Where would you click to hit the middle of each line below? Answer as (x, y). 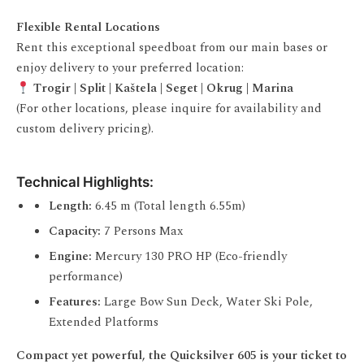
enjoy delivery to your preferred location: (130, 68)
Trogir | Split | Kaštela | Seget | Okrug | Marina (162, 88)
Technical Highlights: (85, 182)
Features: (75, 302)
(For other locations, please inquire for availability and (169, 108)
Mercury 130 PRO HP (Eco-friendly (189, 256)
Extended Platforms (104, 322)
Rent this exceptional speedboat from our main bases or (172, 48)
